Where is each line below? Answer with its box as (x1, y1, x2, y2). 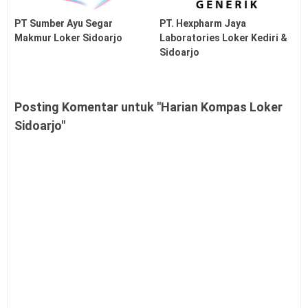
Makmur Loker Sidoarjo (14, 32, 122, 44)
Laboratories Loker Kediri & (159, 32, 288, 44)
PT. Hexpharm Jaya (159, 18, 247, 30)
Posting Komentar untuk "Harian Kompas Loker (14, 100, 283, 115)
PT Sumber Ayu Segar (14, 18, 113, 30)
